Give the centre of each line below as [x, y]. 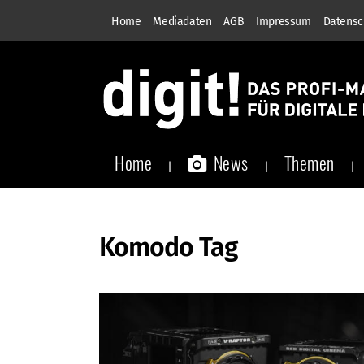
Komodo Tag [168, 247]
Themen [309, 162]
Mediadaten [182, 22]
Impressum [284, 22]
